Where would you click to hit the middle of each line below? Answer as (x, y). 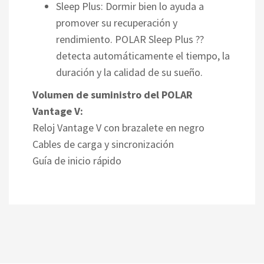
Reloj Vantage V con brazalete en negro (118, 127)
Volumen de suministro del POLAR (113, 94)
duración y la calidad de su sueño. (129, 72)
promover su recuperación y (117, 22)
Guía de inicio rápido (77, 160)
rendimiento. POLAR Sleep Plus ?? (130, 39)
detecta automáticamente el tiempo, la (143, 55)
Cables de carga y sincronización (103, 144)
